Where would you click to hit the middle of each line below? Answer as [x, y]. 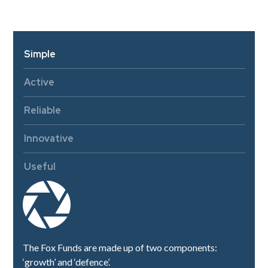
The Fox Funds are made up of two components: [120, 247]
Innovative [49, 138]
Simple [40, 54]
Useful [40, 166]
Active [39, 82]
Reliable [43, 110]
